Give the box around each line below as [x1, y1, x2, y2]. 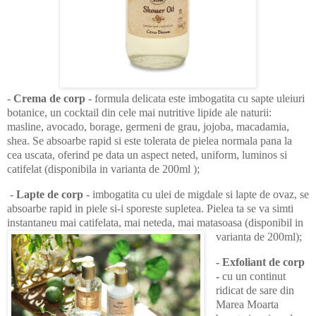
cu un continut [219, 269, 286, 282]
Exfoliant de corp [219, 255, 305, 268]
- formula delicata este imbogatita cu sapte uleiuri [85, 92, 305, 105]
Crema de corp [13, 92, 85, 105]
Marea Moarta [215, 298, 279, 310]
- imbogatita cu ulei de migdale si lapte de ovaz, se [86, 188, 309, 201]
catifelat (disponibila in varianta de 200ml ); [7, 163, 200, 176]
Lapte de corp [16, 188, 86, 201]
